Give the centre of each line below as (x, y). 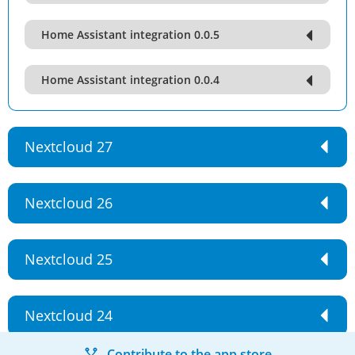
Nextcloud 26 (69, 203)
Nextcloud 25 (69, 259)
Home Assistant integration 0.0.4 (130, 80)
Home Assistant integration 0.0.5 (130, 34)
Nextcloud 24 (69, 315)
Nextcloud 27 (69, 147)
